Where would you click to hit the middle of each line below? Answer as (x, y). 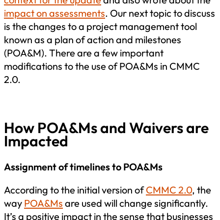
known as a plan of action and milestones (93, 39)
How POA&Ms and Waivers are (106, 127)
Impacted (36, 141)
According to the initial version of (75, 190)
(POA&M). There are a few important (84, 53)
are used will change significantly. (136, 203)
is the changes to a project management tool (100, 26)
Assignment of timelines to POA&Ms (84, 166)
